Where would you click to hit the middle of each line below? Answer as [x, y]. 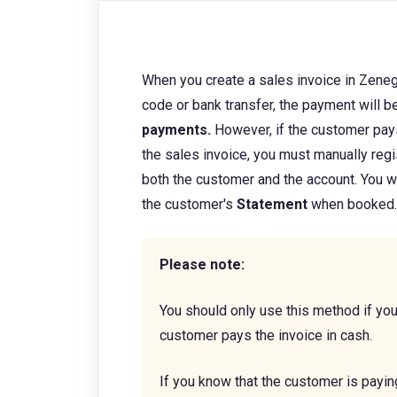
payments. [178, 130]
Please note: [202, 265]
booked [371, 204]
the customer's [189, 204]
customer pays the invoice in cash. [266, 335]
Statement [272, 204]
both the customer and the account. [251, 179]
